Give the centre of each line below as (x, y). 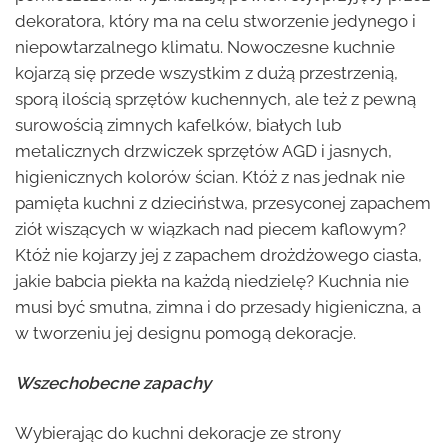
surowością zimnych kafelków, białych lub (178, 124)
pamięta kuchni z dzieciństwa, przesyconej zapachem (223, 202)
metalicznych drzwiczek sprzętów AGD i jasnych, (203, 150)
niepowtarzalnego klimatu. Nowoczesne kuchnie (205, 46)
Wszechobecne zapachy (113, 382)
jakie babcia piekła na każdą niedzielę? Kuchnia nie (212, 280)
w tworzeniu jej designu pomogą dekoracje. (185, 332)
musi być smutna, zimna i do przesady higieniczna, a (218, 306)
